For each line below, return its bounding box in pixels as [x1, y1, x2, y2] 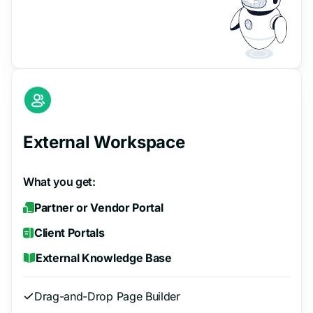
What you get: [23, 174, 96, 189]
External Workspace [23, 131, 185, 152]
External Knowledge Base [36, 250, 172, 265]
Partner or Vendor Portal [34, 200, 163, 214]
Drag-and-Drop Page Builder [34, 289, 180, 303]
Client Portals [34, 225, 105, 240]
